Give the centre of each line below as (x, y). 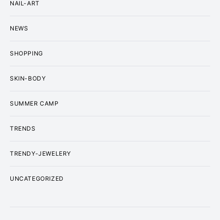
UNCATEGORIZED (37, 179)
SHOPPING (27, 53)
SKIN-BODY (28, 78)
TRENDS (23, 128)
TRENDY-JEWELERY (41, 153)
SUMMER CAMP (34, 103)
